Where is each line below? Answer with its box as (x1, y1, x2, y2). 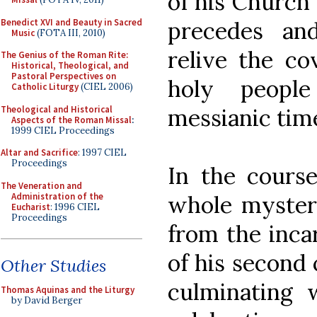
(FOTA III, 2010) (35, 26, 105, 39)
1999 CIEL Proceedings (11, 124, 115, 137)
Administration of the (11, 190, 103, 202)
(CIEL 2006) (79, 81, 133, 93)
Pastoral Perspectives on (11, 70, 116, 82)
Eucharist (11, 200, 50, 213)
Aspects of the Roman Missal (11, 113, 132, 126)
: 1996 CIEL (50, 200, 100, 213)
